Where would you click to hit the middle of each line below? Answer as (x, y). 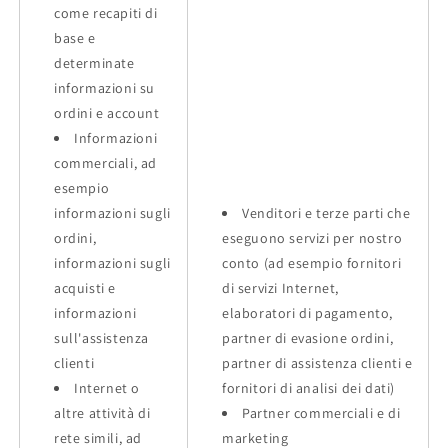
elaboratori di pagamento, (308, 312)
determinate (94, 62)
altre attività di (102, 412)
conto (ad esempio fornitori (312, 262)
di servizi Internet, (280, 287)
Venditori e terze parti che (326, 212)
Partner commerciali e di (321, 412)
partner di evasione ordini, (308, 337)
